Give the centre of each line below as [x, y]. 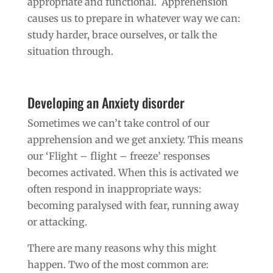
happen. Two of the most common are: [118, 264]
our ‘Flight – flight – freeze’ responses [119, 156]
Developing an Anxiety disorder [106, 102]
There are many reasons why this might [122, 248]
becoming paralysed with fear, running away [133, 205]
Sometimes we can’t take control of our [118, 123]
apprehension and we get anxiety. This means [135, 139]
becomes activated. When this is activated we [133, 172]
